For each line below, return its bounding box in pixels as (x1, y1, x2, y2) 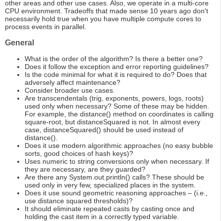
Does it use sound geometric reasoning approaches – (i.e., (25, 189, 208, 197)
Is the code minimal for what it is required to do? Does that (25, 71, 207, 79)
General (5, 38, 34, 47)
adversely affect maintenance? (25, 78, 120, 87)
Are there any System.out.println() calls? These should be (25, 173, 204, 182)
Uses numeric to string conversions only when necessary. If (25, 157, 209, 166)
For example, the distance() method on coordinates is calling (25, 110, 214, 118)
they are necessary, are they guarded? (25, 165, 146, 174)
